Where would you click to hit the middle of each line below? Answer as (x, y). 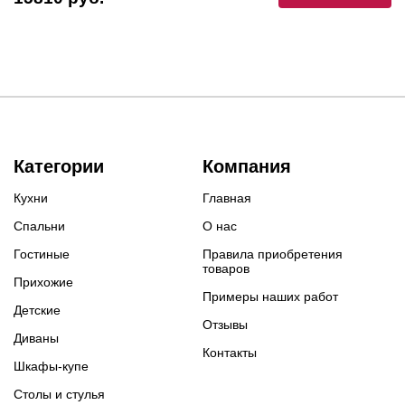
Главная (227, 198)
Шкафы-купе (51, 367)
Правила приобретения (273, 254)
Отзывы (225, 325)
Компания (247, 167)
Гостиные (42, 254)
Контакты (230, 353)
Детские (37, 311)
